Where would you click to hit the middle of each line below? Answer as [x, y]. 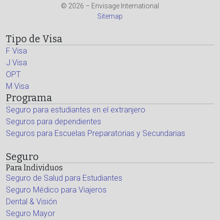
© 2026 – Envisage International [110, 6]
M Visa [17, 86]
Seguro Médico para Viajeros [56, 190]
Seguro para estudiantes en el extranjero [76, 110]
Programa [29, 98]
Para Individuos [34, 168]
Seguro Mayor [30, 213]
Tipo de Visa [34, 39]
